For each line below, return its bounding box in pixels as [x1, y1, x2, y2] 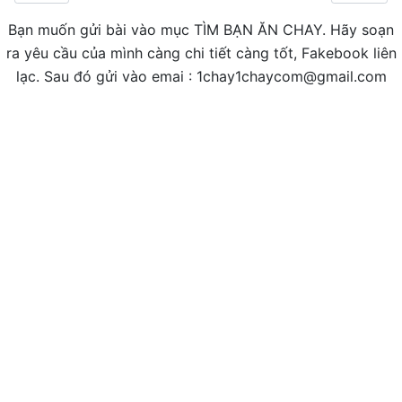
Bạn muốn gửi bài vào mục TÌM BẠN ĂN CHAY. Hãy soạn [8, 21, 394, 39]
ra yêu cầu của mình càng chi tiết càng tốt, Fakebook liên [5, 44, 397, 63]
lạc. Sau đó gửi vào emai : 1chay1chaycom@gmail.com [15, 67, 387, 86]
